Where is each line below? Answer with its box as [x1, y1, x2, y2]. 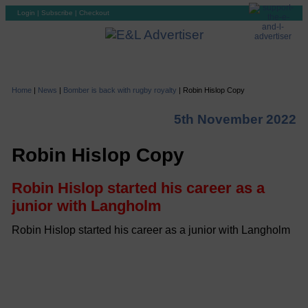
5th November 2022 [174, 112, 297, 126]
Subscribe [41, 9, 73, 16]
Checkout [79, 9, 109, 16]
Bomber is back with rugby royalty [63, 86, 177, 94]
